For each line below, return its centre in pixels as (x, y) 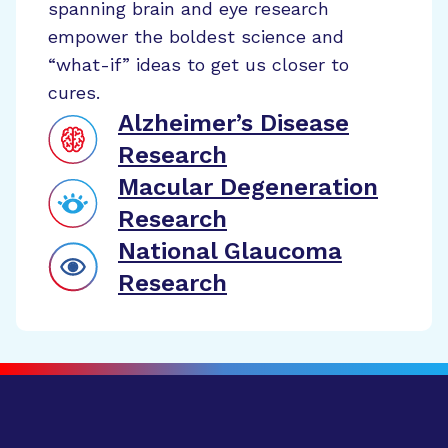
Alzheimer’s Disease (233, 123)
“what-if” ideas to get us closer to (198, 64)
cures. (74, 92)
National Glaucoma (230, 251)
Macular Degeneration (248, 187)
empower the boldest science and (196, 36)
